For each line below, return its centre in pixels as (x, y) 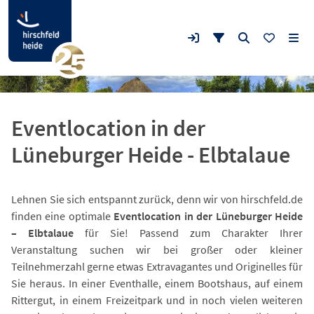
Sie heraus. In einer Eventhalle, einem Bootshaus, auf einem (157, 283)
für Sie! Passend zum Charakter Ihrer (188, 233)
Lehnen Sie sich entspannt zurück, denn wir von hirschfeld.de (157, 199)
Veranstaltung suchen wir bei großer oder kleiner (157, 250)
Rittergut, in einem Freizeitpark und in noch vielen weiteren (157, 300)
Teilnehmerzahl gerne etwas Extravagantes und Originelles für (157, 266)
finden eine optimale (63, 216)
